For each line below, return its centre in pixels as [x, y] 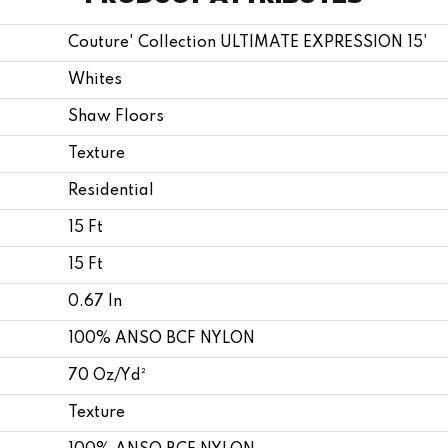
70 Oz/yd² [107, 375]
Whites [95, 79]
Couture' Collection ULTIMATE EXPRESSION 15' [248, 42]
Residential [111, 190]
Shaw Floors [116, 116]
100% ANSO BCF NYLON [161, 338]
